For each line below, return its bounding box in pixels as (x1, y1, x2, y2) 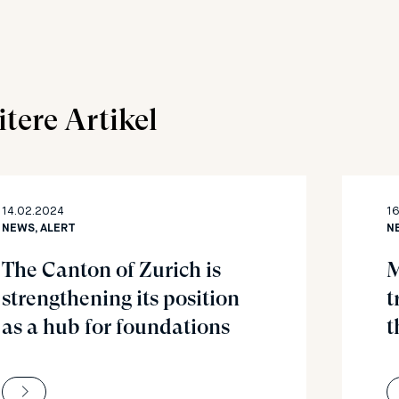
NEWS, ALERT (2, 223, 76, 234)
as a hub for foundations (2, 314, 230, 339)
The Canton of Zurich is (2, 257, 221, 282)
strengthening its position (2, 286, 240, 311)
